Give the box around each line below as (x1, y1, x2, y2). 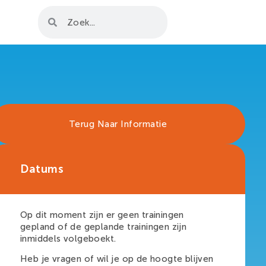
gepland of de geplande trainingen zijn (20, 221, 187, 232)
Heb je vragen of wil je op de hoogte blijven (20, 254, 214, 265)
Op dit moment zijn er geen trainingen (20, 210, 184, 220)
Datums (20, 162, 64, 176)
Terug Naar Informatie (68, 119, 167, 129)
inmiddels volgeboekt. (20, 233, 116, 244)
